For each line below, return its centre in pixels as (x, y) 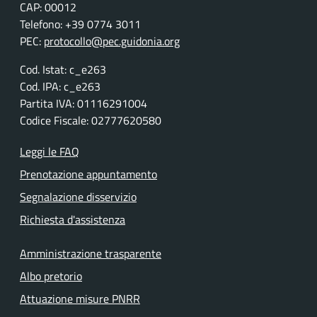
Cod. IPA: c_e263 (60, 86)
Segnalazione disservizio (78, 197)
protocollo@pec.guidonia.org (112, 41)
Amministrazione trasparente (91, 253)
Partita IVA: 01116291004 (83, 103)
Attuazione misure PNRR (80, 299)
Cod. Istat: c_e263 (63, 69)
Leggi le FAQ (50, 151)
